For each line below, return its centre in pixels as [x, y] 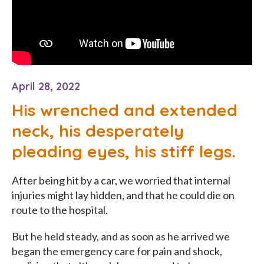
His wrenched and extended [124, 110]
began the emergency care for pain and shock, [117, 251]
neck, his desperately [98, 131]
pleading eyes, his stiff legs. [123, 151]
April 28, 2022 [46, 87]
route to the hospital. [60, 210]
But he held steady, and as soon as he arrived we [121, 237]
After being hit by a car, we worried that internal [121, 181]
